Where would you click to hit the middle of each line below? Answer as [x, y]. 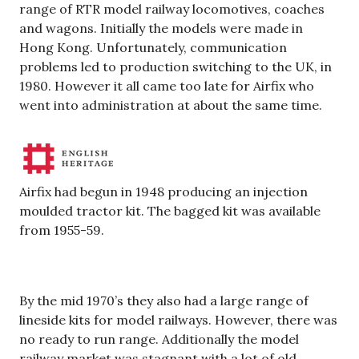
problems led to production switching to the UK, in [175, 67]
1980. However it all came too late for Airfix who [167, 86]
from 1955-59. [62, 230]
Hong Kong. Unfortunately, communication [153, 48]
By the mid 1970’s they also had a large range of [164, 301]
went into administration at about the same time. [171, 105]
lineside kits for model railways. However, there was [178, 320]
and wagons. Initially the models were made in [161, 28]
